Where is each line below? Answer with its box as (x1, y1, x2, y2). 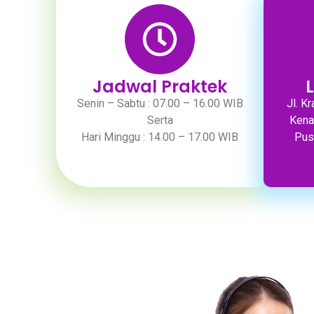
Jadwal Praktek (93, 75, 227, 99)
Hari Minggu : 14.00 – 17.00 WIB (81, 130, 238, 144)
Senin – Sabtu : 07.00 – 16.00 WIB (76, 97, 243, 111)
